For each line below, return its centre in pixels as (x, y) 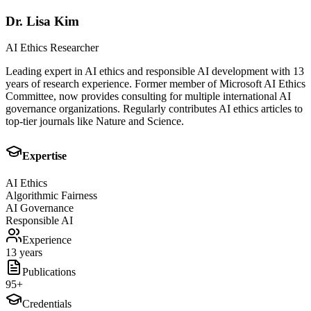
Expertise (44, 155)
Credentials (47, 303)
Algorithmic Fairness (51, 195)
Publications (49, 271)
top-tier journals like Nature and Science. (95, 121)
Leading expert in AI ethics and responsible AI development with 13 (155, 72)
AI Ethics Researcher (52, 48)
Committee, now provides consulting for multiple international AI (148, 96)
